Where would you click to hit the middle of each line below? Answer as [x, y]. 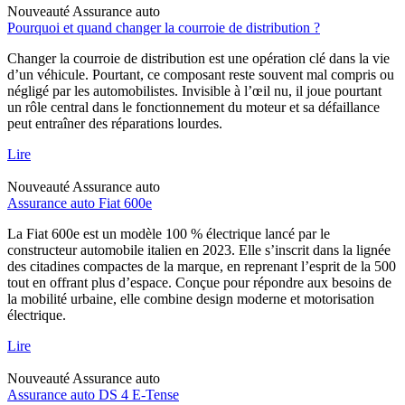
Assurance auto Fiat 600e [80, 202]
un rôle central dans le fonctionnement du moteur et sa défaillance [193, 107]
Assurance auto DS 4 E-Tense [93, 394]
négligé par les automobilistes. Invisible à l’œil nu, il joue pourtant [194, 90]
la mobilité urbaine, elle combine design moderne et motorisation [191, 298]
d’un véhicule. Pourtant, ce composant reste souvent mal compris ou [201, 74]
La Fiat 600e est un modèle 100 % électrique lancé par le [169, 233]
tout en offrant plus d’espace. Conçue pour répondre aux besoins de [199, 282]
